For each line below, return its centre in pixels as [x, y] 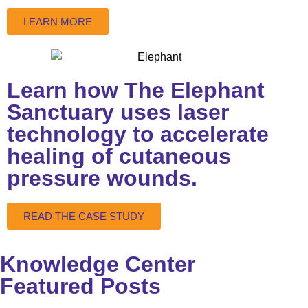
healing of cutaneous [119, 156]
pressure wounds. [102, 178]
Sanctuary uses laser [118, 112]
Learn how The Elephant [136, 90]
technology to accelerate [138, 134]
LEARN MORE [58, 21]
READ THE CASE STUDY [84, 217]
